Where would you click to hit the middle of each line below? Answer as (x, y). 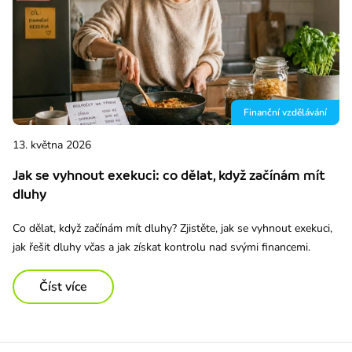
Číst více (63, 286)
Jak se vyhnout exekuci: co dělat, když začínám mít (169, 175)
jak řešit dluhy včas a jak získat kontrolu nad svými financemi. (161, 247)
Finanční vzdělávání (285, 112)
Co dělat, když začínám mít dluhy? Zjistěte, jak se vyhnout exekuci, (172, 228)
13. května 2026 (52, 145)
